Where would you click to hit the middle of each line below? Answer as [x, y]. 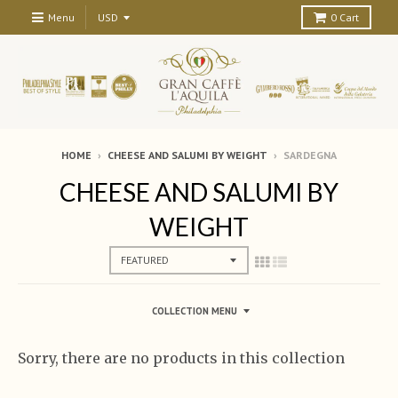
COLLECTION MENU [195, 310]
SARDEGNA [310, 155]
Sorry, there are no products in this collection [181, 358]
